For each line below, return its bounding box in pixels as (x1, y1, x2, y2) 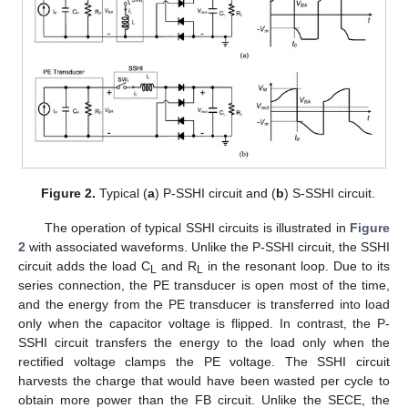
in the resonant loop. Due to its (203, 258, 390, 273)
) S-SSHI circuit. (283, 185, 375, 200)
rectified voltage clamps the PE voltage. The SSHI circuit (18, 353, 390, 369)
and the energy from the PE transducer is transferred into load (18, 296, 390, 311)
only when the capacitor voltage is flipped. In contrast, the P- (18, 315, 390, 331)
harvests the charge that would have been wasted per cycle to (18, 372, 390, 388)
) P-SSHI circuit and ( (154, 185, 276, 200)
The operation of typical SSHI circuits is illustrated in (44, 219, 350, 235)
